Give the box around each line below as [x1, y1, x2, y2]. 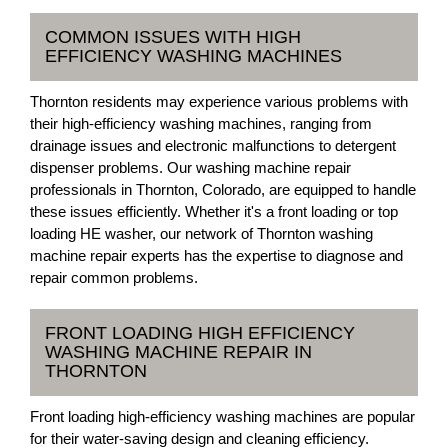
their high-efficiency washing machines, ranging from [30, 115, 372, 132]
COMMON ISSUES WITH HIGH [45, 27, 301, 47]
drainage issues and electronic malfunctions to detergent [30, 137, 396, 154]
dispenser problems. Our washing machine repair [30, 159, 351, 176]
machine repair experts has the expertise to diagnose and [30, 247, 403, 264]
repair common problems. [30, 269, 198, 286]
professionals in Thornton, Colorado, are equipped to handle [30, 181, 416, 198]
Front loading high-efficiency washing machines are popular [30, 408, 415, 425]
